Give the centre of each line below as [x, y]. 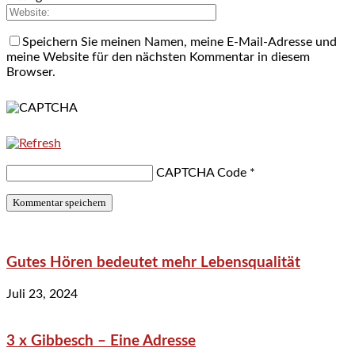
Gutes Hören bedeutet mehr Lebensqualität [153, 263]
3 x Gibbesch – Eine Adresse [101, 341]
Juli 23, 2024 [42, 294]
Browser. [31, 72]
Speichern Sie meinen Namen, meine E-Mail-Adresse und [179, 42]
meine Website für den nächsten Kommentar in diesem [158, 57]
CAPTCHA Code [201, 172]
